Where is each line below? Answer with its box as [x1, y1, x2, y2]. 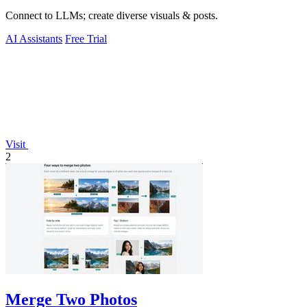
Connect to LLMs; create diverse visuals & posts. [5, 9, 218, 21]
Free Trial [65, 32, 107, 45]
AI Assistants [5, 32, 62, 45]
